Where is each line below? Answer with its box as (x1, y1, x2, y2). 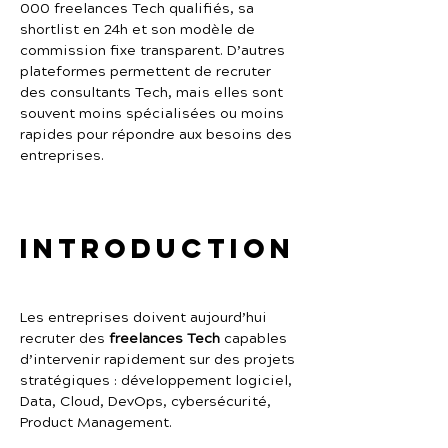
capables (220, 329, 291, 349)
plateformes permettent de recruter (20, 62, 275, 82)
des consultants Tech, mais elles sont (20, 83, 287, 103)
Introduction (20, 231, 295, 265)
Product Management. (20, 413, 172, 433)
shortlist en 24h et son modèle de (20, 20, 259, 40)
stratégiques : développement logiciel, (20, 371, 296, 391)
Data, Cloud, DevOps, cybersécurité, (20, 392, 275, 412)
